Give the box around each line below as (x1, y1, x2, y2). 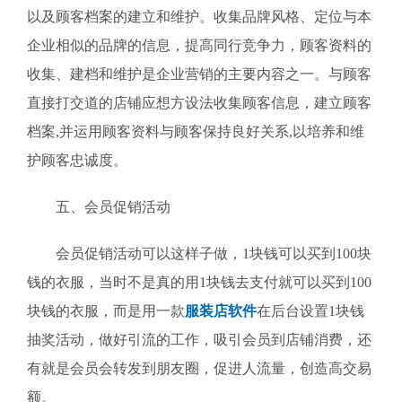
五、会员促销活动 (27, 199, 170, 214)
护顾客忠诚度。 (27, 153, 127, 168)
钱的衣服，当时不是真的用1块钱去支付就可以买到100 (27, 275, 371, 290)
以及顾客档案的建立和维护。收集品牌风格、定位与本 (27, 9, 371, 24)
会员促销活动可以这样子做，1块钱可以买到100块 (27, 246, 371, 261)
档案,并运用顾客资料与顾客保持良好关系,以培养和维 (27, 124, 364, 139)
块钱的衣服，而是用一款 (27, 303, 185, 319)
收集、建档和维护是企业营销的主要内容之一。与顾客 (27, 66, 371, 82)
